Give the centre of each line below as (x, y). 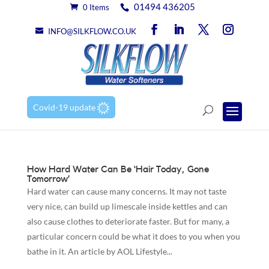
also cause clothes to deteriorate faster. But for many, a (128, 221)
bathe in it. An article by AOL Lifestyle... (99, 251)
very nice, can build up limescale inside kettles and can (127, 206)
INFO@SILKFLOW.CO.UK (92, 31)
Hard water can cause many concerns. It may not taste (126, 191)
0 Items (96, 7)
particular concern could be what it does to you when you (133, 236)
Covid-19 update (65, 107)
